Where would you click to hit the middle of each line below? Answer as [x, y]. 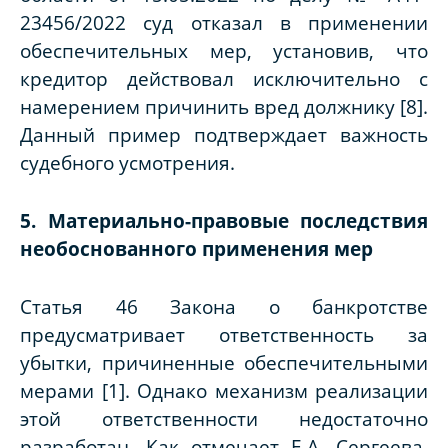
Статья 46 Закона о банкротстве [224, 307]
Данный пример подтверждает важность [224, 135]
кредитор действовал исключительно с [224, 79]
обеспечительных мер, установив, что [224, 51]
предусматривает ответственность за [224, 335]
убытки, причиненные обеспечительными [224, 363]
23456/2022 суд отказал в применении [224, 23]
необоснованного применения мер [196, 249]
